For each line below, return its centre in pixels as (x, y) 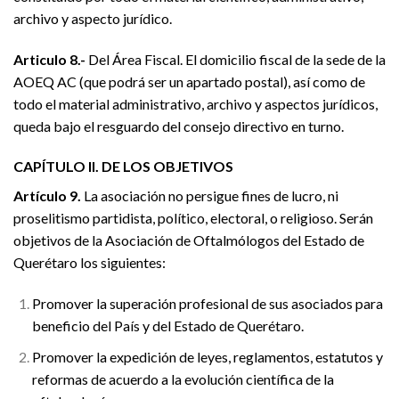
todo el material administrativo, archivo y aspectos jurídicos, (195, 103)
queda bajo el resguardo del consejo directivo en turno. (179, 126)
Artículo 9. (47, 196)
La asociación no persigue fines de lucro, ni (210, 196)
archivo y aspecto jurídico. (93, 18)
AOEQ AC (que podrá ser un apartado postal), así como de (189, 81)
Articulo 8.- (49, 59)
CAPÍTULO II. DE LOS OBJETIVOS (123, 167)
